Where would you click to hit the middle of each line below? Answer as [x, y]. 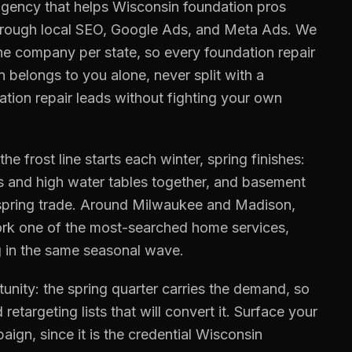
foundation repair [260, 52]
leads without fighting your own [177, 98]
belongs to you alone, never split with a [135, 75]
